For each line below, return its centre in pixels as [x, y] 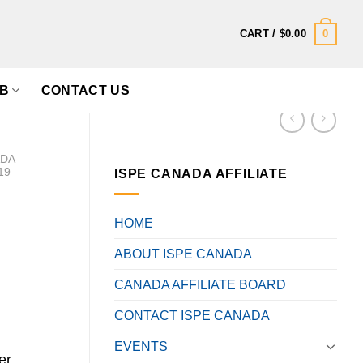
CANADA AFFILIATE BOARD [200, 284]
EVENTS [141, 346]
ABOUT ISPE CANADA [183, 254]
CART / [259, 34]
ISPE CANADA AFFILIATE [201, 174]
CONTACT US [85, 90]
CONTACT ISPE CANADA [192, 315]
